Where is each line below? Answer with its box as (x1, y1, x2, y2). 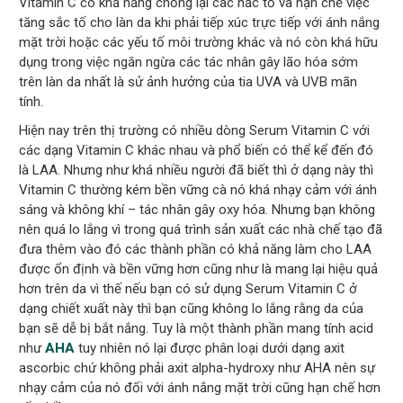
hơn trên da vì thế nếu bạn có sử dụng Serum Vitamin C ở (19, 281, 358, 298)
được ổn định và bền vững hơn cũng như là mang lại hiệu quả (19, 261, 379, 278)
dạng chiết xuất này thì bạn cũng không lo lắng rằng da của (19, 300, 364, 318)
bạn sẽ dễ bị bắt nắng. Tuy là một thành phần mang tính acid (19, 320, 374, 337)
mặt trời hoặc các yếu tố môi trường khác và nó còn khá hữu (19, 34, 379, 51)
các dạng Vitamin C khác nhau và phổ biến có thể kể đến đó (19, 142, 374, 159)
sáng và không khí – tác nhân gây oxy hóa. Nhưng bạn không (19, 201, 376, 219)
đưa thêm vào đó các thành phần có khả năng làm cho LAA (19, 241, 372, 258)
